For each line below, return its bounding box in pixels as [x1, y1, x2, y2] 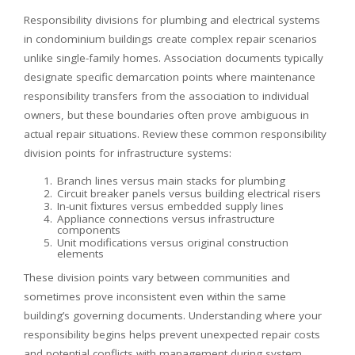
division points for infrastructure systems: [24, 145, 231, 160]
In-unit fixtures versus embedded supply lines [57, 198, 284, 213]
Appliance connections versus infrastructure [57, 211, 275, 226]
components [57, 222, 120, 237]
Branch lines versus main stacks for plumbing [57, 173, 285, 188]
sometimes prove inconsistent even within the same [24, 288, 286, 303]
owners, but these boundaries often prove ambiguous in [24, 107, 309, 122]
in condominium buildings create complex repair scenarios [24, 31, 317, 46]
